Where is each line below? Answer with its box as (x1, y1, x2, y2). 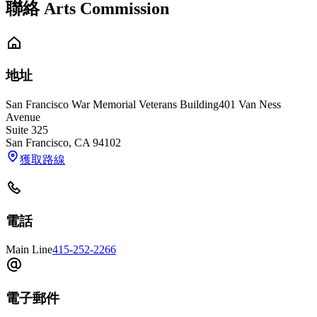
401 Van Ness (219, 98, 281, 110)
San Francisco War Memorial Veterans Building (6, 98, 219, 110)
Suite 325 (6, 123, 48, 136)
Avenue (6, 110, 40, 123)
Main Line (6, 243, 52, 256)
